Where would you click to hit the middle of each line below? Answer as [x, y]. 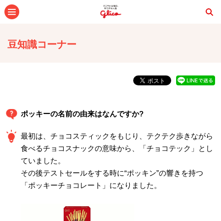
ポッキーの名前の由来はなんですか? [82, 114]
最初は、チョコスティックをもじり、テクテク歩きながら [117, 136]
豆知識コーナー [42, 44]
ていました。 [43, 161]
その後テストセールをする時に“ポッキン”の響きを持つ [112, 173]
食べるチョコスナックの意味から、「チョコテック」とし [117, 148]
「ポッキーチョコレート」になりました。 [91, 185]
